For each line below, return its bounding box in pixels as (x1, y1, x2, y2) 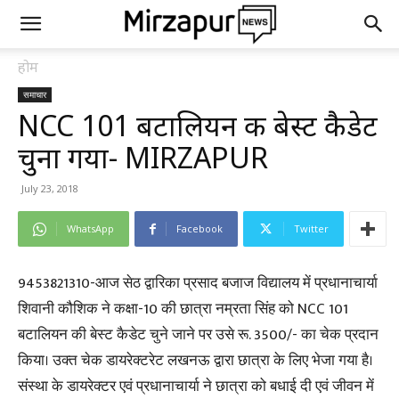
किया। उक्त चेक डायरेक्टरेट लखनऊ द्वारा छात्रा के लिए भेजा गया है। (18, 348, 373, 373)
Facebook (176, 222, 223, 235)
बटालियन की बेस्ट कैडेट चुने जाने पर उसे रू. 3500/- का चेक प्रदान (18, 322, 379, 347)
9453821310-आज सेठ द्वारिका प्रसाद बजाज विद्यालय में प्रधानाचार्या (18, 271, 378, 296)
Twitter (294, 222, 329, 235)
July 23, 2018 (21, 182, 78, 195)
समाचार (23, 88, 46, 101)
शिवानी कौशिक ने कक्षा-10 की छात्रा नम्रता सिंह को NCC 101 (18, 297, 348, 322)
